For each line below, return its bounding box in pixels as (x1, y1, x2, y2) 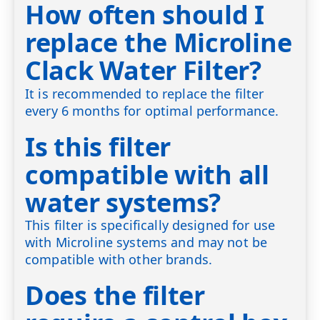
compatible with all (25, 156, 269, 192)
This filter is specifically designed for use (25, 216, 276, 234)
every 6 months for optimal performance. (25, 102, 279, 120)
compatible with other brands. (25, 251, 213, 269)
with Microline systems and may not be (25, 234, 268, 251)
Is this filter (25, 129, 171, 164)
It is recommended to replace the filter (25, 85, 264, 103)
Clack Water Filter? (25, 53, 261, 89)
